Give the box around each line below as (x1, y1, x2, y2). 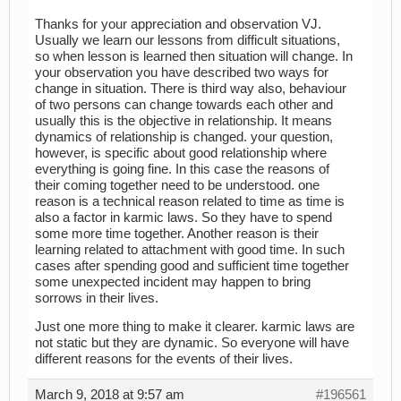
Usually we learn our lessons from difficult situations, (35, 32, 340, 47)
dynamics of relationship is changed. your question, (35, 129, 333, 144)
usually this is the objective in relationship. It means (35, 113, 332, 128)
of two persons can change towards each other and (35, 97, 333, 112)
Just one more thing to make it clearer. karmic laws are (35, 320, 354, 335)
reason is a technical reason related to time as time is (35, 193, 345, 209)
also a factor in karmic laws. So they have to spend (35, 209, 332, 225)
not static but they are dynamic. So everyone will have (35, 336, 349, 351)
